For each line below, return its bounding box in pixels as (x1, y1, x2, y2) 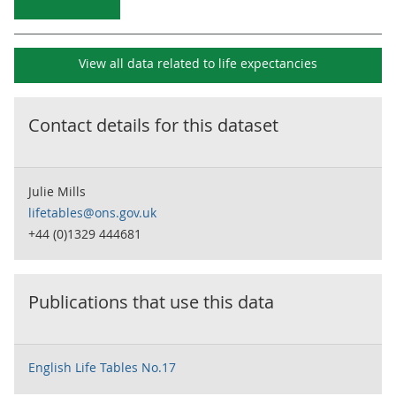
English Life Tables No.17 (28, 359, 176, 376)
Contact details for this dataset (28, 113, 278, 137)
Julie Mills (28, 183, 86, 200)
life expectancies (218, 55, 317, 72)
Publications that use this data (28, 290, 274, 314)
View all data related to (79, 55, 218, 72)
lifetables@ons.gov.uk (28, 204, 156, 221)
